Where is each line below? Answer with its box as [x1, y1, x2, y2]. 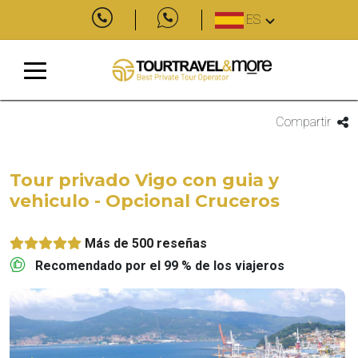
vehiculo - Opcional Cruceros [10, 190, 280, 212]
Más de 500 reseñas [85, 236, 207, 251]
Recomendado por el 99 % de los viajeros [35, 258, 284, 273]
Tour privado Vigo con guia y [10, 169, 279, 191]
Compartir [275, 114, 331, 129]
